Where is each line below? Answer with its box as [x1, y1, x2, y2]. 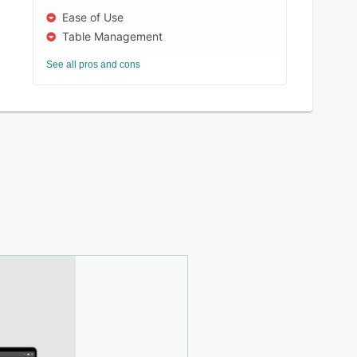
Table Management [62, 29, 163, 43]
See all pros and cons [46, 59, 141, 70]
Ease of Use [62, 10, 124, 24]
